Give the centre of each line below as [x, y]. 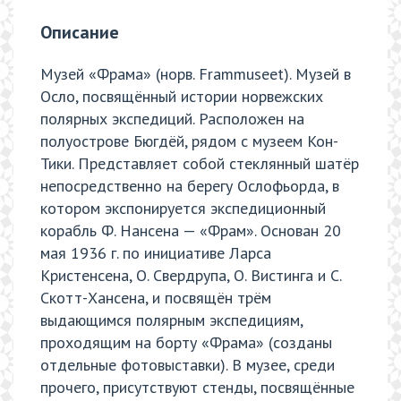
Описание [80, 33]
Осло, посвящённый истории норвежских [182, 97]
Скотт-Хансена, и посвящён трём [156, 298]
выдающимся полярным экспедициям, [171, 320]
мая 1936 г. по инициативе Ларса [156, 253]
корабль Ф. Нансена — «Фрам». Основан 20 [191, 231]
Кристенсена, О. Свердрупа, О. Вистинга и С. [191, 276]
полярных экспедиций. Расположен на [172, 119]
